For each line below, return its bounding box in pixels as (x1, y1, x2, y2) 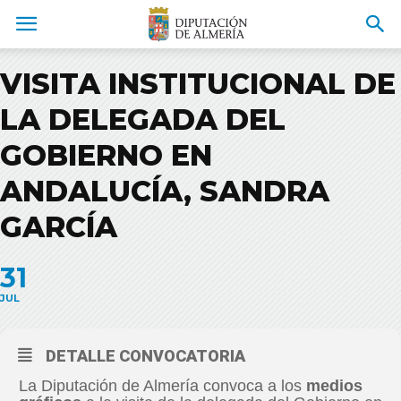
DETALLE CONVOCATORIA (46, 346, 245, 365)
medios (306, 377, 363, 395)
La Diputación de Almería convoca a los (19, 377, 306, 395)
